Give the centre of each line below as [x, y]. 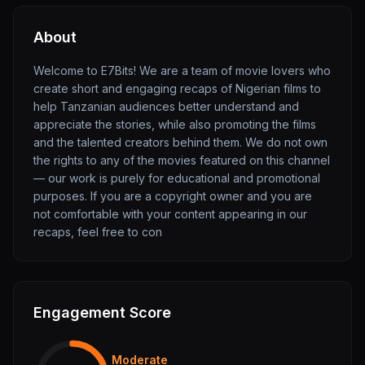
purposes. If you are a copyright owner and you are [173, 196]
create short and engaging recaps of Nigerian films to [177, 88]
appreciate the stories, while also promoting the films [175, 124]
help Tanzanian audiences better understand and [166, 106]
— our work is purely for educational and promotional [177, 178]
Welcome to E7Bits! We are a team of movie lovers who [182, 70]
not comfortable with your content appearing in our [170, 214]
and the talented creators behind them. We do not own [180, 142]
